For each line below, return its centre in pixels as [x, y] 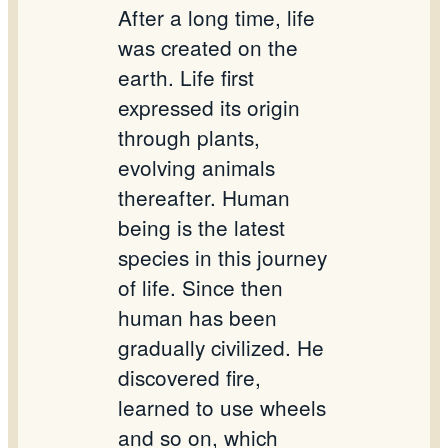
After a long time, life [216, 17]
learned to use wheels [222, 407]
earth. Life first [186, 77]
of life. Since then [200, 287]
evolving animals [196, 167]
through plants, [189, 137]
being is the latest [201, 227]
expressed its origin [209, 107]
